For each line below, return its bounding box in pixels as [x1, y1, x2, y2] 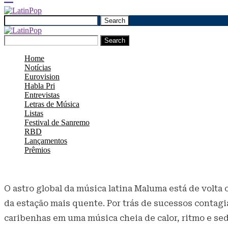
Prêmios [24, 146, 50, 154]
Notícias [24, 63, 51, 72]
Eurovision [24, 72, 60, 81]
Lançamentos [24, 136, 67, 145]
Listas [24, 109, 43, 118]
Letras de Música [24, 100, 79, 108]
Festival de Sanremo [24, 118, 90, 127]
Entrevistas [24, 91, 60, 99]
